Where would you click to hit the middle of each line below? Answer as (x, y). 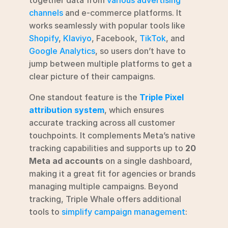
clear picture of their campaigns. (92, 76)
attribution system (67, 110)
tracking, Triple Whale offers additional (105, 199)
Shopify (44, 38)
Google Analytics (62, 51)
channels (46, 12)
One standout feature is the (84, 97)
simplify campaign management (123, 211)
